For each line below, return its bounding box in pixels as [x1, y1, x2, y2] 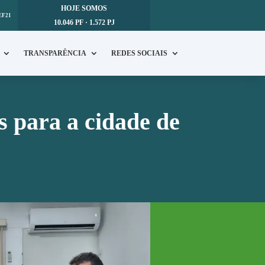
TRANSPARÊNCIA [23, 49, 86, 57]
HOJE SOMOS [61, 4, 108, 12]
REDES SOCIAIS [111, 49, 167, 57]
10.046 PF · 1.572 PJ [53, 18, 115, 27]
